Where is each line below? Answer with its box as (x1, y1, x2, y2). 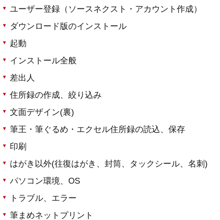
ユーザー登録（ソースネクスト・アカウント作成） (10, 4, 202, 14)
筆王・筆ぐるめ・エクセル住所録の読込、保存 (10, 125, 185, 135)
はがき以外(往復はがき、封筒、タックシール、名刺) (10, 159, 208, 169)
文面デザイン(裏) (10, 108, 74, 117)
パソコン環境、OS (10, 176, 80, 186)
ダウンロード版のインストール (10, 22, 127, 31)
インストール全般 (10, 56, 77, 66)
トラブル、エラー (10, 193, 77, 203)
